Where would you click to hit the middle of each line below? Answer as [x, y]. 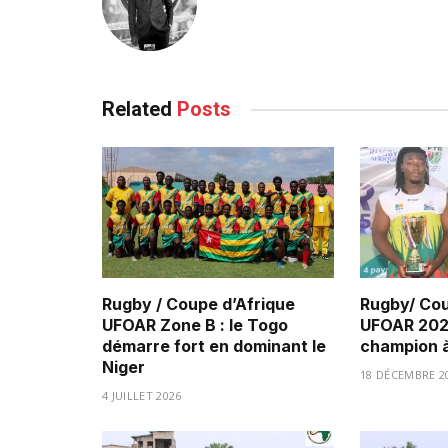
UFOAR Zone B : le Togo [195, 324]
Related [139, 109]
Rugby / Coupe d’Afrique [198, 303]
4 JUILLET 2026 [142, 395]
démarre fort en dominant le [214, 345]
